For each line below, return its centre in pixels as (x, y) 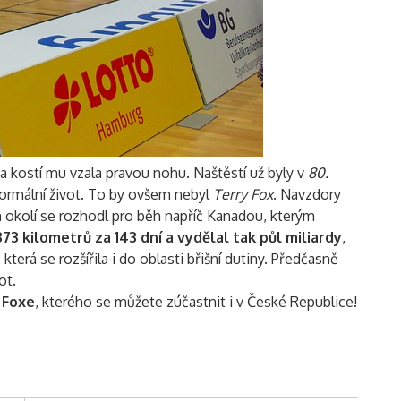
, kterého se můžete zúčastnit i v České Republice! (196, 301)
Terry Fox (243, 194)
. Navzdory (307, 194)
